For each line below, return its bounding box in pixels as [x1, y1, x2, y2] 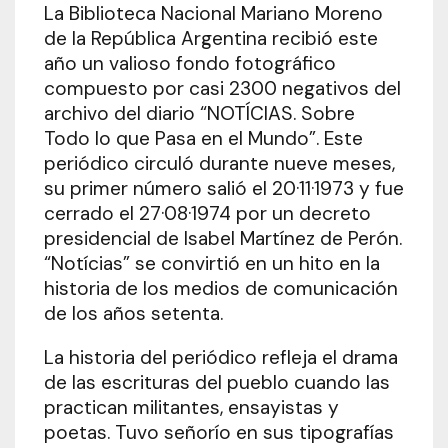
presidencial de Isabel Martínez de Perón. [43, 225, 402, 251]
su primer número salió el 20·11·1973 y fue [43, 175, 404, 201]
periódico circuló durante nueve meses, [43, 150, 395, 176]
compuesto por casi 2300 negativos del [43, 75, 401, 101]
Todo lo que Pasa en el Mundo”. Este [43, 125, 363, 151]
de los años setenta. [43, 300, 223, 326]
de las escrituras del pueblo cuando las [43, 369, 390, 395]
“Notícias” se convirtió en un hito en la [43, 250, 380, 276]
